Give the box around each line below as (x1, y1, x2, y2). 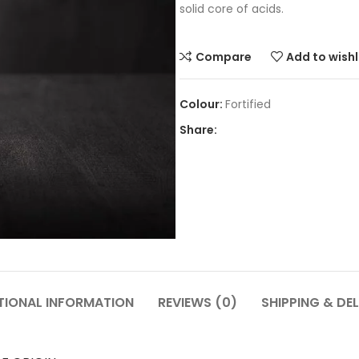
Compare (195, 48, 252, 65)
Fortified (225, 96, 271, 112)
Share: (179, 122, 217, 138)
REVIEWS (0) (158, 293, 237, 312)
